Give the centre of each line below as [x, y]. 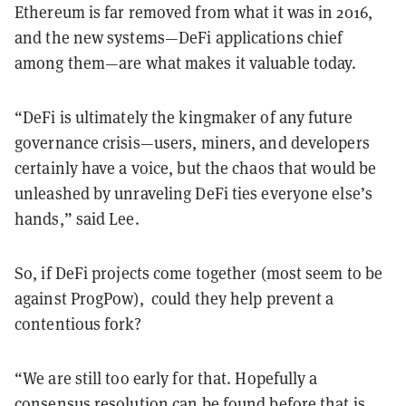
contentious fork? [78, 324]
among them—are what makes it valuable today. [186, 63]
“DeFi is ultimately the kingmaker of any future [184, 117]
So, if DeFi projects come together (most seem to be [199, 273]
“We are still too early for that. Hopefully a [166, 378]
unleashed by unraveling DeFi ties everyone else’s [193, 193]
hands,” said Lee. [79, 218]
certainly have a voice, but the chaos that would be [196, 168]
